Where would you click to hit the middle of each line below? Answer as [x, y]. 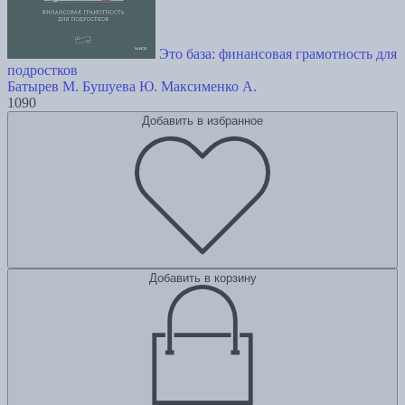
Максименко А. [209, 86]
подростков [42, 70]
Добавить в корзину [202, 278]
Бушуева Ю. [120, 86]
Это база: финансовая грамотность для [278, 53]
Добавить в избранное [202, 120]
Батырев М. [43, 86]
